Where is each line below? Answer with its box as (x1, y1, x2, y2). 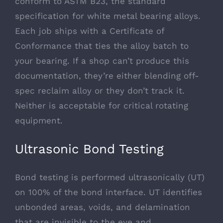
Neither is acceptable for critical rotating (15, 101, 188, 111)
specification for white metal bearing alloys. (15, 11, 201, 21)
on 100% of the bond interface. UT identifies (15, 187, 202, 198)
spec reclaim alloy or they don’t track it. (15, 86, 185, 96)
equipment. (15, 115, 63, 125)
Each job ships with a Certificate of (15, 26, 164, 36)
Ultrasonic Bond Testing (15, 141, 164, 156)
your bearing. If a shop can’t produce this (15, 56, 189, 66)
